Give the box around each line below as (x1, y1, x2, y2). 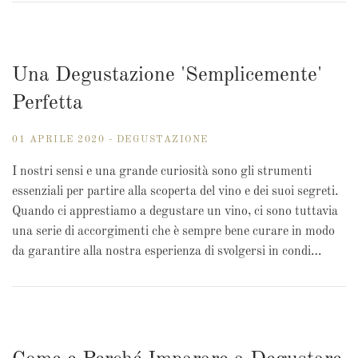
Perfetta (12, 93, 83, 114)
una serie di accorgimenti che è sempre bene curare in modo (12, 225, 335, 239)
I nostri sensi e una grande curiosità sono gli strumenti (12, 165, 312, 179)
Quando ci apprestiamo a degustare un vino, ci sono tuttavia (12, 205, 338, 219)
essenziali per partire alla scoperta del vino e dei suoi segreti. (12, 185, 338, 199)
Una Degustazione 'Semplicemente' (12, 66, 322, 86)
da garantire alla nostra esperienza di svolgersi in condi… (12, 245, 321, 259)
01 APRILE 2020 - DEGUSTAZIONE (12, 135, 209, 145)
